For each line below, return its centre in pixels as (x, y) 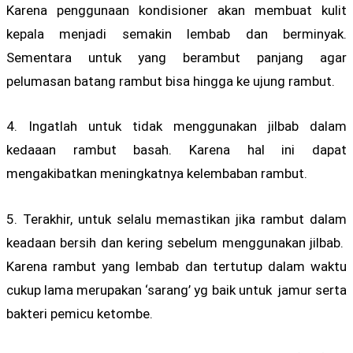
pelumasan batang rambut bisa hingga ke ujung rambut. (171, 82)
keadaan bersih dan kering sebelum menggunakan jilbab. (176, 242)
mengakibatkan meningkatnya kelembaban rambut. (157, 174)
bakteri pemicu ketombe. (80, 313)
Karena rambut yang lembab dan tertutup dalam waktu (176, 266)
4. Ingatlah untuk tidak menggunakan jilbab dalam (176, 126)
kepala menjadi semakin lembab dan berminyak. (176, 34)
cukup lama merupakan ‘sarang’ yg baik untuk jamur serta (176, 290)
